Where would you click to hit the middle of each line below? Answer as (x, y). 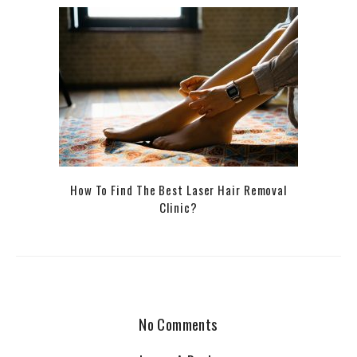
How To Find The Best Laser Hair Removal (178, 189)
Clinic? (178, 207)
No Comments (178, 323)
